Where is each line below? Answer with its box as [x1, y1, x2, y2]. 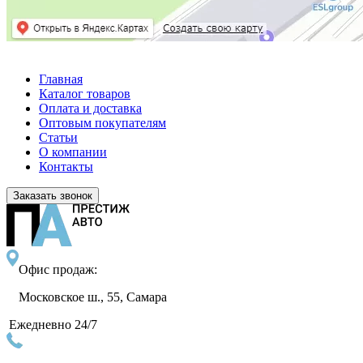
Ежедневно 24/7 [9, 317, 98, 331]
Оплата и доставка [39, 100, 142, 115]
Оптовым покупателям [39, 115, 166, 130]
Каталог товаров [39, 86, 130, 100]
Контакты [39, 159, 93, 173]
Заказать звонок [13, 189, 92, 202]
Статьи [39, 130, 78, 144]
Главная [39, 71, 83, 86]
